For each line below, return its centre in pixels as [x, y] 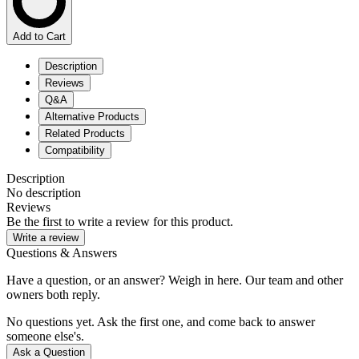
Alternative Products [92, 116]
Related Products [85, 133]
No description [44, 192]
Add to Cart [39, 36]
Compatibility [75, 150]
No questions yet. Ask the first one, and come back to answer [161, 321]
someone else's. [45, 336]
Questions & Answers [62, 252]
